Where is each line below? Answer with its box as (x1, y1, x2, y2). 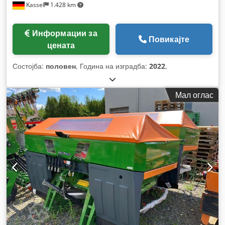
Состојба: (13, 61, 46, 71)
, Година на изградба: (76, 61, 149, 71)
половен (46, 61, 76, 71)
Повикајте (148, 33, 190, 45)
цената (47, 39, 75, 51)
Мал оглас (175, 89, 213, 100)
